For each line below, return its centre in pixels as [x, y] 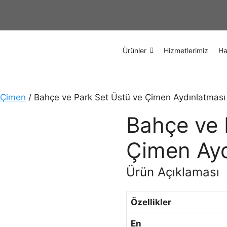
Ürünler [135, 50]
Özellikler [151, 202]
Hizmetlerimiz [186, 50]
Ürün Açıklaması [173, 172]
